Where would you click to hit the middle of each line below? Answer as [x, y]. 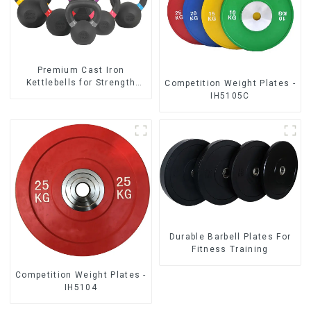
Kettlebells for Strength [81, 82]
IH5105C [230, 95]
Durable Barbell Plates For [230, 236]
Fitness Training [230, 249]
